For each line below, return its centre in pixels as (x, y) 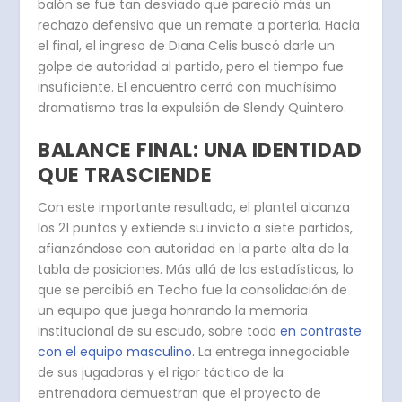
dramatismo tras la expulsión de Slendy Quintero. (194, 108)
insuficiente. (78, 87)
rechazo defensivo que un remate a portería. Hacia (199, 26)
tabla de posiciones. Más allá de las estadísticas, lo (196, 270)
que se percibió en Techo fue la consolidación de (193, 290)
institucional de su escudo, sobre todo (159, 332)
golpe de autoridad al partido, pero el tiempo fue (191, 67)
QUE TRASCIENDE (125, 176)
